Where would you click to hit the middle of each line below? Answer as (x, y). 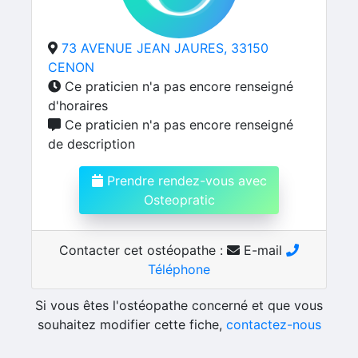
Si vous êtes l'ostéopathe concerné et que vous (179, 305)
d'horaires (78, 105)
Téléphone (179, 269)
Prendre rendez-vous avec (185, 181)
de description (91, 144)
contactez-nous (273, 324)
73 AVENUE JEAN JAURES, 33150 (165, 48)
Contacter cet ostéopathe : (143, 250)
